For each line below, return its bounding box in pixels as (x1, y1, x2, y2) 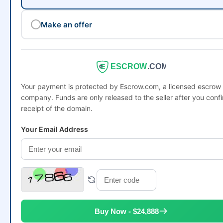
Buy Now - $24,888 (95, 207, 159, 216)
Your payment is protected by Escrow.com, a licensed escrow (21, 82, 221, 91)
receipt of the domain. (21, 104, 93, 112)
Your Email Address (21, 125, 88, 133)
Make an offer (41, 20, 92, 29)
